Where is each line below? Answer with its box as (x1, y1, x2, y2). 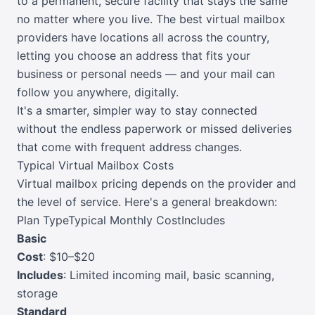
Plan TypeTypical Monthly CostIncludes (17, 213, 225, 228)
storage (17, 286, 58, 301)
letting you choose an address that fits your (17, 49, 250, 63)
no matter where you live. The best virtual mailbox (17, 12, 285, 27)
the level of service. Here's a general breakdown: (17, 195, 277, 210)
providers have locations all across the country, (17, 30, 269, 45)
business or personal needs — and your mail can (17, 67, 275, 82)
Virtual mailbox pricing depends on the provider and (17, 176, 296, 191)
